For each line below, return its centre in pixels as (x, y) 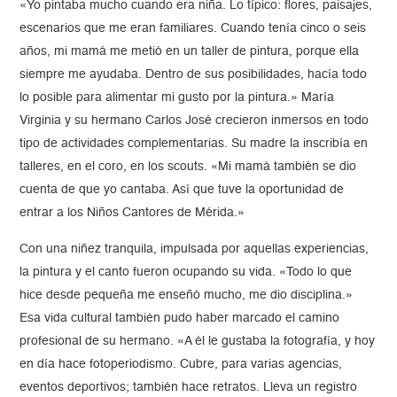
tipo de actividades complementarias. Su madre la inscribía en (194, 144)
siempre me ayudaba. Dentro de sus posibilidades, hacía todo (194, 75)
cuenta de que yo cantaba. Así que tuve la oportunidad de (182, 190)
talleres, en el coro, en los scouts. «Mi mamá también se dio (188, 167)
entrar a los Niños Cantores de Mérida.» (132, 213)
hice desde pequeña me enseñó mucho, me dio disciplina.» (187, 296)
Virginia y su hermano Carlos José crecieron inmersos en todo (195, 121)
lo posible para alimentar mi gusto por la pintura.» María (177, 98)
